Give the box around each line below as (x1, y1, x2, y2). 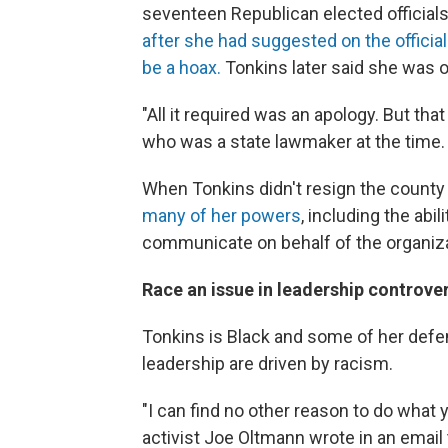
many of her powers (142, 205, 301, 227)
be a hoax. (142, 57, 225, 79)
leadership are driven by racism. (142, 353, 393, 375)
